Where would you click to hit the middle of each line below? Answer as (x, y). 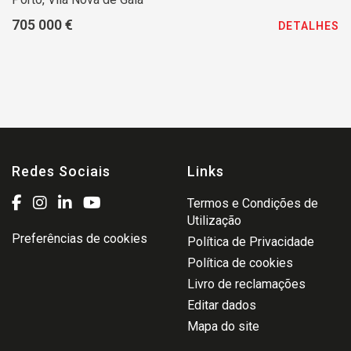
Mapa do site (223, 326)
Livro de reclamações (246, 284)
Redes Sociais (61, 171)
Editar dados (222, 305)
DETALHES (309, 25)
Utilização (214, 221)
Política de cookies (240, 263)
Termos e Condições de (253, 203)
